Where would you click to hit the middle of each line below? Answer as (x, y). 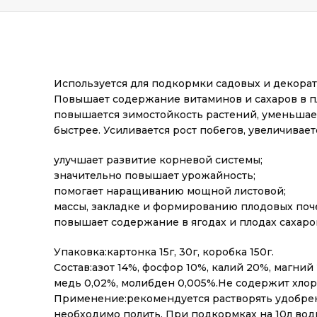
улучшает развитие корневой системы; (158, 160)
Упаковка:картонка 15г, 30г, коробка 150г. (164, 252)
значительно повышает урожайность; (155, 175)
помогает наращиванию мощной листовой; (170, 191)
